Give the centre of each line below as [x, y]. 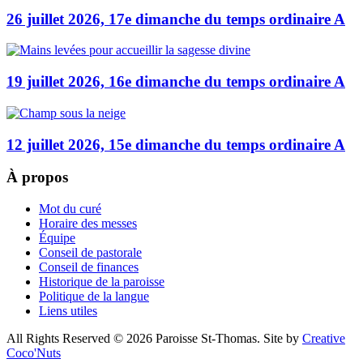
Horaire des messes [88, 224]
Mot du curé [70, 209]
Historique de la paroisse [102, 282]
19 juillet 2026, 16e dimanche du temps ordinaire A [176, 82]
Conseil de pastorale [90, 253]
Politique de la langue [94, 297]
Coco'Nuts [34, 353]
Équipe [57, 238]
